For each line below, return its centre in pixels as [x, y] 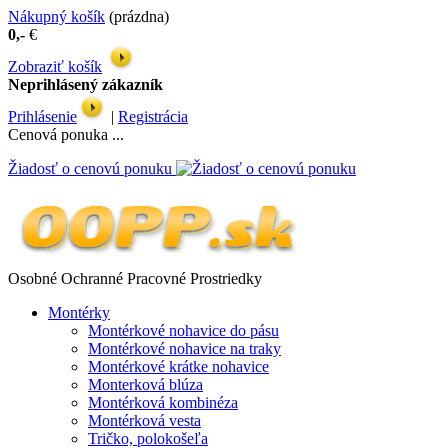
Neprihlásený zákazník [85, 84]
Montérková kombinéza [163, 402]
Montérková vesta [144, 420]
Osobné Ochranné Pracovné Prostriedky [135, 278]
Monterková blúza [145, 384]
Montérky [79, 312]
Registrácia [153, 116]
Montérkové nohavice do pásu [183, 330]
